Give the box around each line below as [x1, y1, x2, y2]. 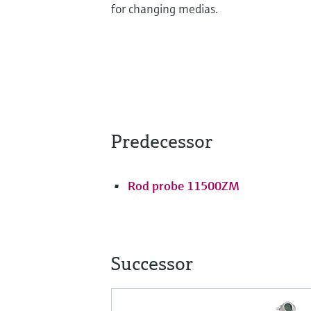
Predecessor [111, 128, 212, 153]
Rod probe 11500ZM [128, 177, 239, 194]
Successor [111, 251, 193, 276]
